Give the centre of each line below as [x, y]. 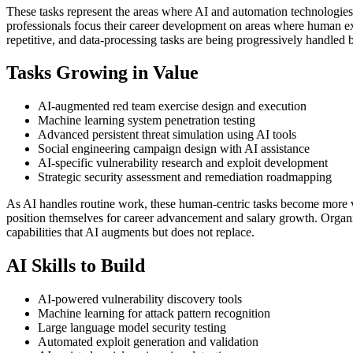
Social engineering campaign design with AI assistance [174, 149]
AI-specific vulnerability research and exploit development [183, 163]
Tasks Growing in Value [102, 73]
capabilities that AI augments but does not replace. [130, 232]
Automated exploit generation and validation [148, 342]
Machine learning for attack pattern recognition [154, 314]
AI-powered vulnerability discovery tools [140, 299]
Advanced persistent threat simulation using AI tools [167, 135]
